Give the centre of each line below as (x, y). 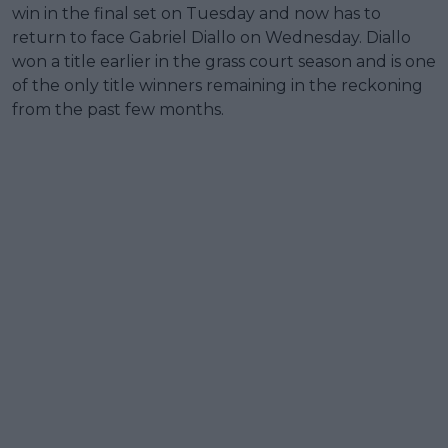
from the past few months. (118, 110)
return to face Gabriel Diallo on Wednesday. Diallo (211, 38)
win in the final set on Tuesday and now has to (196, 14)
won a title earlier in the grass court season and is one (224, 62)
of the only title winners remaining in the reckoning (217, 86)
